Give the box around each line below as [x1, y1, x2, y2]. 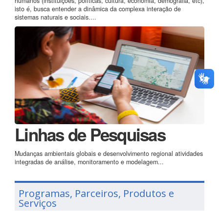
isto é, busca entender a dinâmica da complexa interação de [15, 4, 181, 14]
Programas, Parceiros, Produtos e [19, 186, 174, 200]
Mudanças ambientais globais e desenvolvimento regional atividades [15, 149, 203, 158]
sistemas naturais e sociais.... [15, 13, 96, 22]
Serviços [19, 196, 57, 210]
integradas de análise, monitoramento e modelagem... [15, 157, 164, 167]
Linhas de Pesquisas [15, 122, 165, 147]
